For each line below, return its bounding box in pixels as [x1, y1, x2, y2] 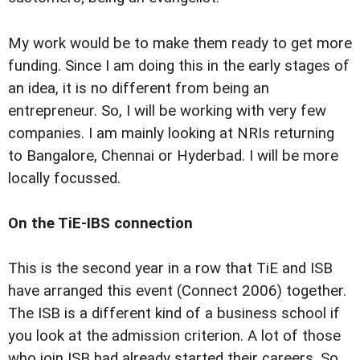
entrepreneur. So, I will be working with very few [8, 101, 326, 120]
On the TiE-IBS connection [8, 214, 193, 232]
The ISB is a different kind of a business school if [8, 304, 340, 322]
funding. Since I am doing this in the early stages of [8, 56, 350, 75]
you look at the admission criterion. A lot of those [8, 326, 341, 345]
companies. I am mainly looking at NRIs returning [8, 124, 334, 142]
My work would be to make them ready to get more [8, 34, 352, 52]
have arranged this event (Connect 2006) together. [8, 281, 346, 300]
